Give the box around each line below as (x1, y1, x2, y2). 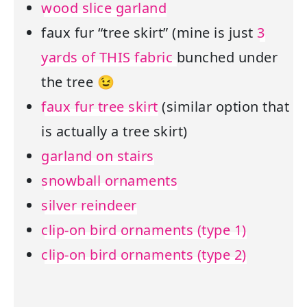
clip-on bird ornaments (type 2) (41, 245, 247, 265)
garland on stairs (41, 147, 154, 166)
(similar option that (158, 97, 289, 116)
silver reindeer (41, 196, 137, 215)
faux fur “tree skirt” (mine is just (41, 23, 257, 42)
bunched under (176, 48, 278, 67)
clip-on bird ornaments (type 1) (41, 221, 247, 240)
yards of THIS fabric (41, 48, 177, 67)
